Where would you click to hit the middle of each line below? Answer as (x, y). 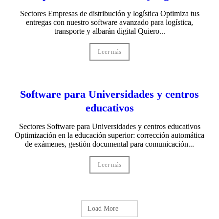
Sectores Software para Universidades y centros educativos (109, 126)
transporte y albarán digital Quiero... (109, 31)
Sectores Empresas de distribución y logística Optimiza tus (109, 13)
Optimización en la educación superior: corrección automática (109, 135)
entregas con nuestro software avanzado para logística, (109, 22)
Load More (104, 208)
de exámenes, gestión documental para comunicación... (109, 144)
